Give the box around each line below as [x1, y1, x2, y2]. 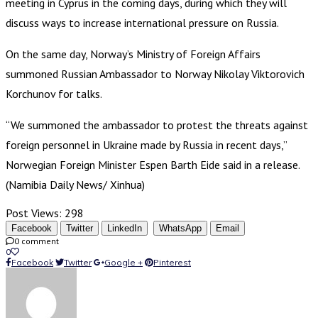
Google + [104, 256, 143, 268]
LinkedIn [107, 222, 142, 234]
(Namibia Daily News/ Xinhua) [6, 177, 145, 192]
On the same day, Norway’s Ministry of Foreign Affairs [6, 46, 261, 61]
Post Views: [6, 205, 62, 220]
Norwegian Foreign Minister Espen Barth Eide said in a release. [6, 157, 300, 172]
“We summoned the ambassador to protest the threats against [6, 117, 308, 132]
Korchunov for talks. [6, 86, 102, 101]
